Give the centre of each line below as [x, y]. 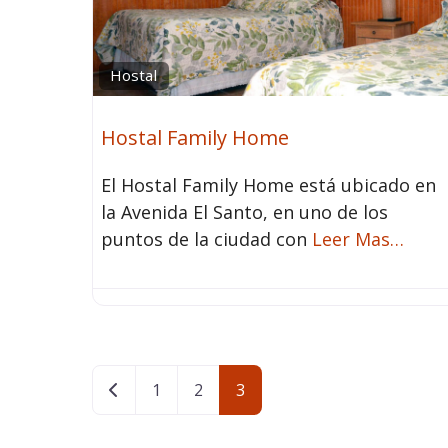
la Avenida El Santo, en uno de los [244, 212]
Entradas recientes [188, 389]
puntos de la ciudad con [206, 239]
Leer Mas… [358, 239]
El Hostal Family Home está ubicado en [268, 185]
